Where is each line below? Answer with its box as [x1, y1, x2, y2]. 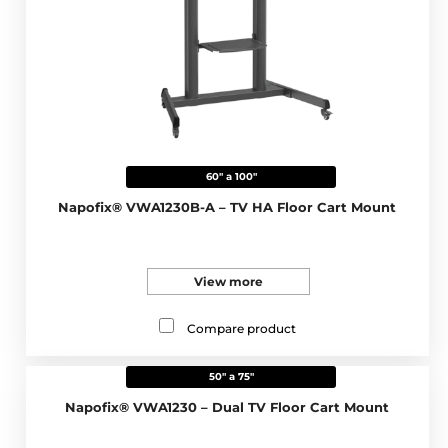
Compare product [186, 321, 296, 337]
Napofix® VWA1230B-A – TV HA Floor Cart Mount [58, 199, 397, 216]
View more [193, 274, 263, 290]
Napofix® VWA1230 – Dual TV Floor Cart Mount [65, 399, 390, 416]
